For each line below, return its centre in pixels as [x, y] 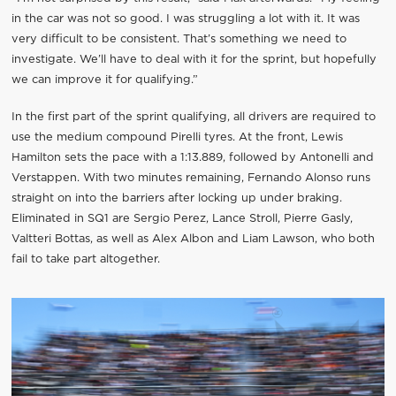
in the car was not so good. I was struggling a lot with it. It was [185, 19]
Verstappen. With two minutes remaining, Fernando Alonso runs [190, 178]
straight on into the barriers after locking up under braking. [176, 198]
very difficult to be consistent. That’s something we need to [179, 39]
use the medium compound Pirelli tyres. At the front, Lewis [177, 137]
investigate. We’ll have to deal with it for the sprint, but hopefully [194, 59]
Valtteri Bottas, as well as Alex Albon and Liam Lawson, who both [193, 239]
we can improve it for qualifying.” [104, 80]
